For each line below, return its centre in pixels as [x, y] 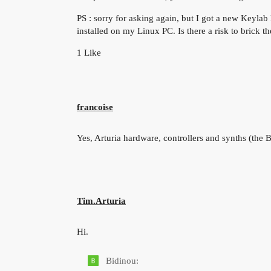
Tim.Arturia [101, 201]
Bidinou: [121, 261]
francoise [95, 107]
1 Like [89, 53]
